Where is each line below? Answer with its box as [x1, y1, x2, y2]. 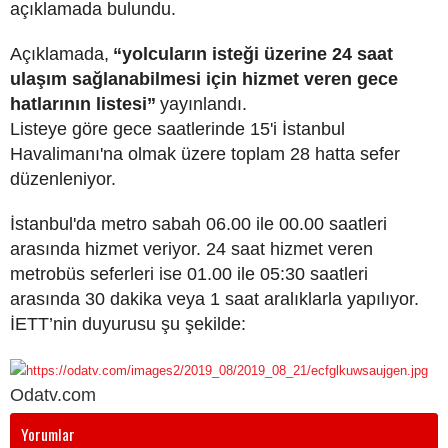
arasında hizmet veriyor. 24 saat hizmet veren [10, 239, 373, 259]
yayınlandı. [160, 94, 247, 114]
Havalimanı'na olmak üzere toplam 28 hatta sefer [10, 144, 400, 164]
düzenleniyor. [10, 169, 116, 189]
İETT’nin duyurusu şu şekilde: [10, 314, 246, 334]
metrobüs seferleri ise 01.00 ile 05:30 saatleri [10, 264, 368, 284]
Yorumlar [21, 422, 75, 446]
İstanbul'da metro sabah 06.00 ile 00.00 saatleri [10, 214, 387, 234]
